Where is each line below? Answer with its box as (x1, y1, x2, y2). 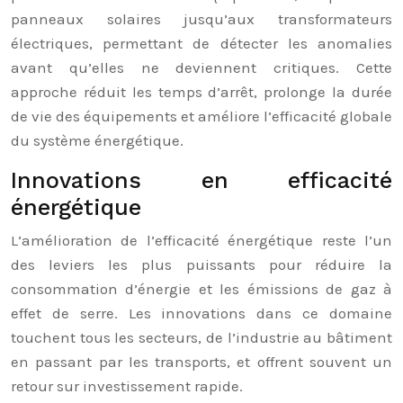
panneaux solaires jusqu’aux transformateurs (11, 10, 392, 28)
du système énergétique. (11, 131, 184, 149)
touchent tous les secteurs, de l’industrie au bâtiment (11, 328, 392, 346)
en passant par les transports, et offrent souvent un (11, 353, 392, 371)
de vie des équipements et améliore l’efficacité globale (11, 107, 392, 125)
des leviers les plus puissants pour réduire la (11, 255, 392, 273)
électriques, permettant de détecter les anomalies (11, 34, 392, 52)
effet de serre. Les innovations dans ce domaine (11, 304, 392, 322)
